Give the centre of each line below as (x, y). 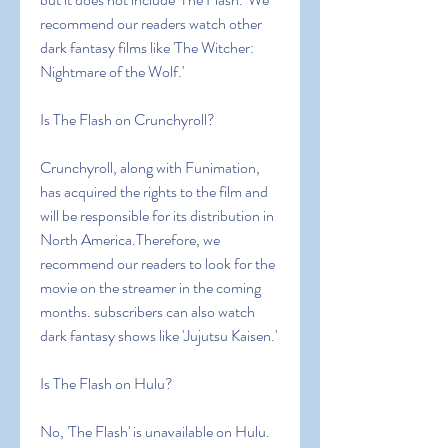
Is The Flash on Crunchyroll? (127, 119)
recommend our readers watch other (151, 23)
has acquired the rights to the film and (154, 191)
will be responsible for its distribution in (157, 215)
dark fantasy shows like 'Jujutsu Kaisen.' (158, 335)
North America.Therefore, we (130, 239)
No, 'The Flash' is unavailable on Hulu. (155, 431)
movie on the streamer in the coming (150, 287)
